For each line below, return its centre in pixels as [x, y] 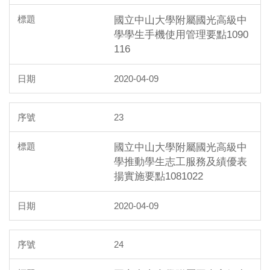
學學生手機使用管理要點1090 [181, 34]
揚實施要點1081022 [159, 176]
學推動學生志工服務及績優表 [181, 161]
